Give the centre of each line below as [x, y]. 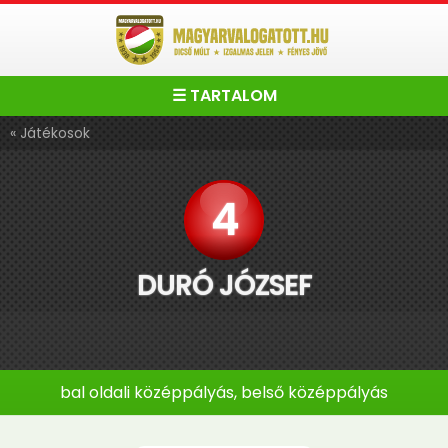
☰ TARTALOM [224, 95]
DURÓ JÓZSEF [224, 285]
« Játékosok [50, 133]
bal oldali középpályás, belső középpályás [224, 392]
